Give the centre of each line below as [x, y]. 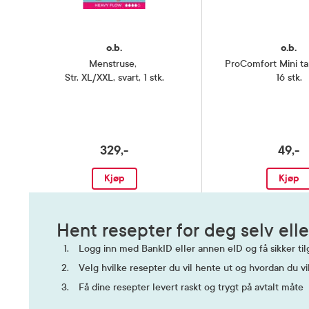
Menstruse [112, 63]
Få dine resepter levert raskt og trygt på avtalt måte [191, 287]
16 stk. [289, 77]
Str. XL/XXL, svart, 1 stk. [114, 77]
